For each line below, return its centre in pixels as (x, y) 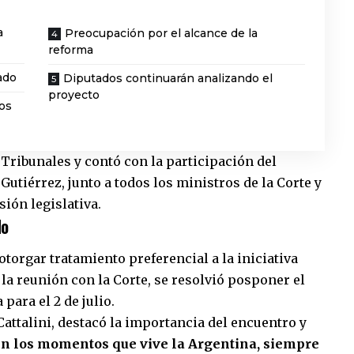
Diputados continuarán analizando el (168, 78)
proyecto (74, 94)
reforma (71, 49)
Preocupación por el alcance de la (162, 33)
